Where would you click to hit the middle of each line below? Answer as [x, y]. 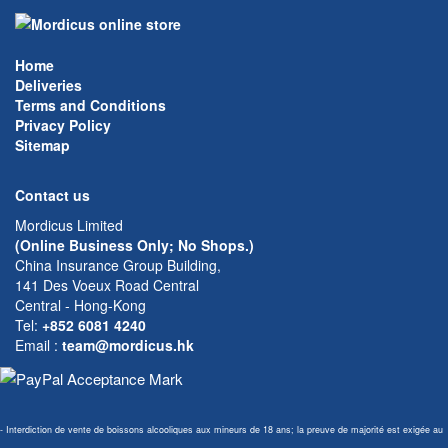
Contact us [52, 195]
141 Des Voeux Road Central [107, 285]
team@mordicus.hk [128, 345]
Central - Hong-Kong [80, 305]
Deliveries [48, 85]
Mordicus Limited [69, 225]
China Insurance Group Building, [118, 265]
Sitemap [42, 145]
